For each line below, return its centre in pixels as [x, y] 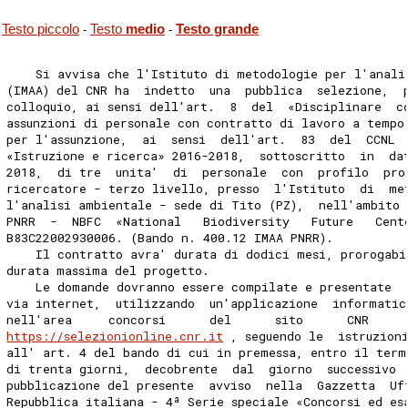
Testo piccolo [41, 30]
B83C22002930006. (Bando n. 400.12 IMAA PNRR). [174, 237]
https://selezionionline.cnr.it [115, 336]
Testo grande [217, 30]
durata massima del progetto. [112, 270]
